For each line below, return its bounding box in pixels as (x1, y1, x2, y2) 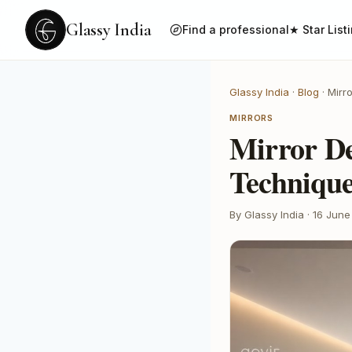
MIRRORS (229, 112, 274, 123)
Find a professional (182, 23, 290, 36)
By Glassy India (229, 208, 304, 221)
